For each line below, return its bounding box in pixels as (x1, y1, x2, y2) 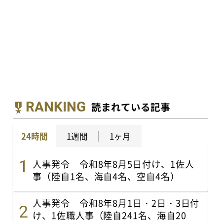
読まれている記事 (91, 99, 170, 114)
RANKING (25, 99, 86, 115)
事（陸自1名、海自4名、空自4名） (33, 170, 180, 183)
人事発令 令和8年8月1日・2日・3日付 (33, 196, 200, 210)
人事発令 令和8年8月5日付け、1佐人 (33, 157, 194, 171)
